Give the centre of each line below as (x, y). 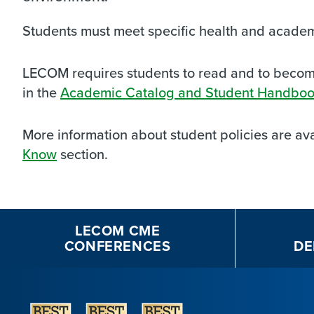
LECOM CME (117, 230)
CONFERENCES (117, 246)
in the (41, 92)
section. (82, 154)
